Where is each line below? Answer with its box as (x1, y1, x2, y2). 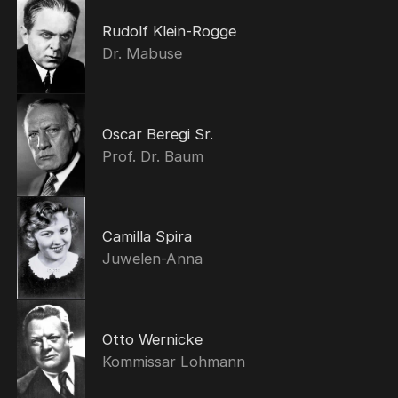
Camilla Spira (101, 227, 192, 246)
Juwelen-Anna (101, 250, 203, 268)
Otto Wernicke (101, 330, 203, 349)
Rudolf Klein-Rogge (101, 22, 236, 41)
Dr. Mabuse (101, 44, 182, 63)
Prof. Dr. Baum (101, 147, 203, 165)
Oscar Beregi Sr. (101, 124, 213, 143)
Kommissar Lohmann (101, 353, 245, 371)
